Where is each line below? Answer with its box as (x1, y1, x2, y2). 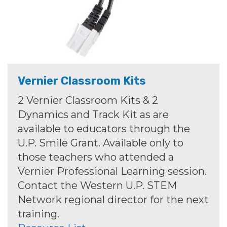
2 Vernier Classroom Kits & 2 (18, 94, 158, 107)
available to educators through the (18, 123, 190, 135)
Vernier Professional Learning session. (18, 165, 207, 178)
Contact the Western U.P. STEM (18, 179, 177, 192)
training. (18, 208, 59, 220)
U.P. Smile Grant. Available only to (18, 137, 183, 149)
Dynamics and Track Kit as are (18, 108, 169, 121)
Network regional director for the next (18, 194, 209, 206)
